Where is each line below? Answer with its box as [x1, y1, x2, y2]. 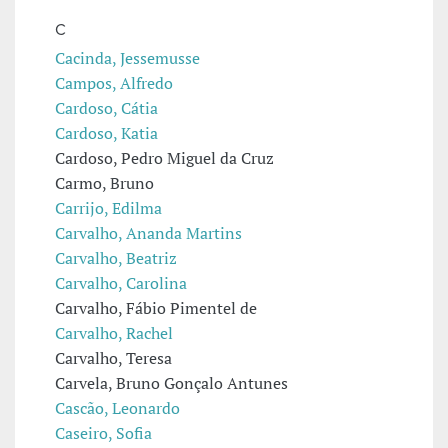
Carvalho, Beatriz [55, 247, 177, 270]
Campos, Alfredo [55, 72, 173, 95]
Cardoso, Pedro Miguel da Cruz [55, 147, 274, 170]
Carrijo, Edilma [55, 197, 162, 220]
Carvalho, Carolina [55, 272, 187, 295]
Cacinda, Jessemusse [55, 47, 200, 70]
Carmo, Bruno [55, 172, 154, 195]
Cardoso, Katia [55, 122, 158, 145]
